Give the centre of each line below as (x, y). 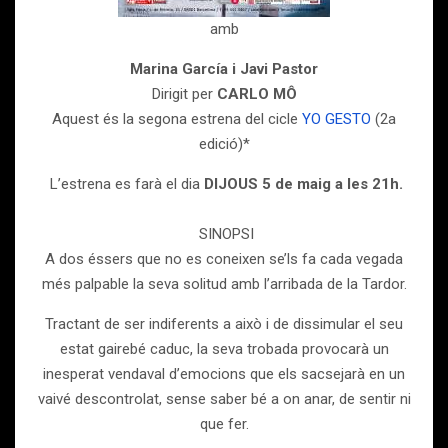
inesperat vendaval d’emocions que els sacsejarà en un (224, 374)
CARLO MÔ (256, 94)
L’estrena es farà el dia (124, 184)
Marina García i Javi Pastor (224, 69)
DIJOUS (232, 184)
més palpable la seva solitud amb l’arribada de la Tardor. (224, 284)
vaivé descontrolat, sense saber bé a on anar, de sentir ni (224, 399)
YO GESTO (336, 119)
